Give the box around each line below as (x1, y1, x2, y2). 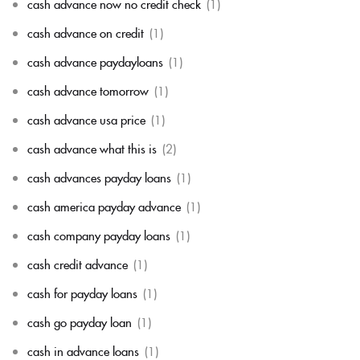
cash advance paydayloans (27, 53, 163, 70)
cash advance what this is (27, 140, 157, 157)
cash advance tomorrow (27, 82, 149, 99)
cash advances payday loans (27, 169, 171, 186)
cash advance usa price (27, 111, 145, 128)
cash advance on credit (27, 24, 144, 41)
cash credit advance (27, 256, 128, 272)
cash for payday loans (27, 284, 137, 301)
